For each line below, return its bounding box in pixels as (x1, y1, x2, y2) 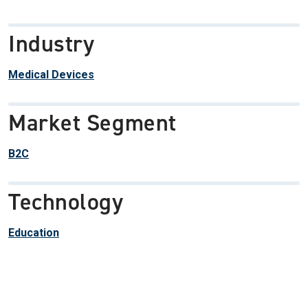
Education (8, 226, 59, 240)
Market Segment (8, 107, 177, 139)
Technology (8, 186, 124, 218)
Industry (8, 28, 95, 60)
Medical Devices (8, 68, 94, 82)
